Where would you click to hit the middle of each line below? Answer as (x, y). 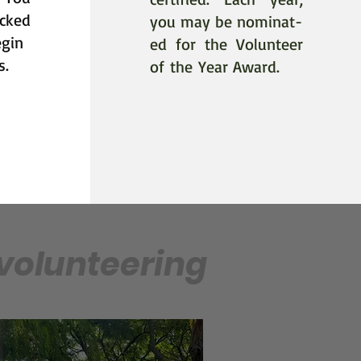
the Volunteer (249, 44)
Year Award (237, 66)
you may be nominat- (226, 21)
